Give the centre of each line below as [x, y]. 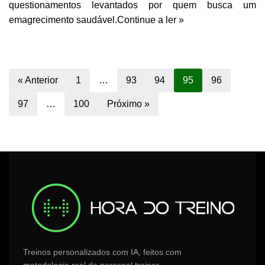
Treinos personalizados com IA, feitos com [102, 252]
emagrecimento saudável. [63, 20]
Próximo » [128, 104]
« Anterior [38, 80]
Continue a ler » [151, 20]
